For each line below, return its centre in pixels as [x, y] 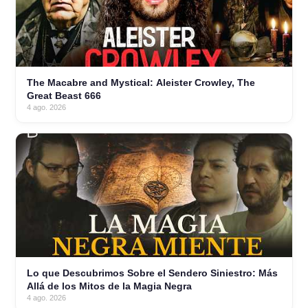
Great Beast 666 [64, 96]
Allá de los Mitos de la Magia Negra [109, 286]
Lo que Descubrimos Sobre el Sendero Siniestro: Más [152, 273]
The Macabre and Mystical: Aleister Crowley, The [141, 83]
